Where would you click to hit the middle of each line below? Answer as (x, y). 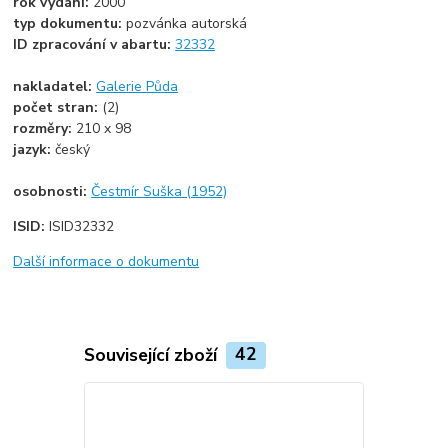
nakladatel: (55, 87)
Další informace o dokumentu (106, 262)
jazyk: (34, 150)
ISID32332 (82, 227)
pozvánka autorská (187, 24)
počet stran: (58, 108)
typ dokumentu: (70, 24)
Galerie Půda (137, 87)
